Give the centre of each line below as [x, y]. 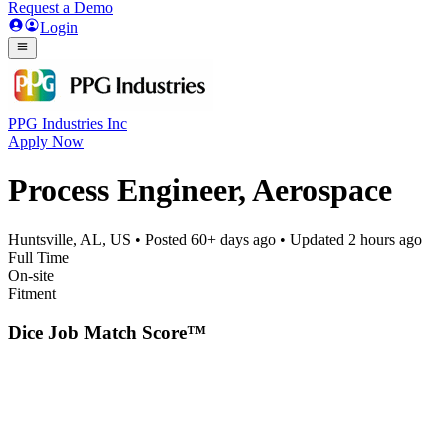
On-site [31, 275]
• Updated [312, 239]
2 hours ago [385, 239]
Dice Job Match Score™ [107, 332]
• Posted [161, 239]
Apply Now [46, 141]
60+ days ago [233, 239]
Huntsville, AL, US [69, 239]
